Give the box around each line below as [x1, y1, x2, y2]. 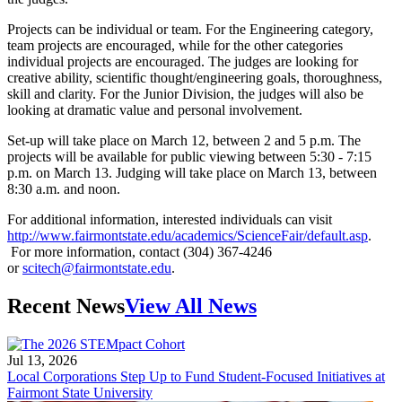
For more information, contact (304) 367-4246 [7, 243, 272, 259]
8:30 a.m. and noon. [7, 180, 120, 197]
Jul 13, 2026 [7, 352, 77, 368]
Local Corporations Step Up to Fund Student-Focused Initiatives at [7, 368, 385, 384]
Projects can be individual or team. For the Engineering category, [7, 21, 373, 37]
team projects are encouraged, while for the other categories [7, 37, 343, 53]
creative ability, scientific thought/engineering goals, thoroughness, [7, 69, 382, 85]
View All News [125, 293, 257, 318]
